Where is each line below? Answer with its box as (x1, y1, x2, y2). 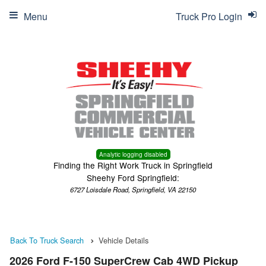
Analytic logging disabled (99, 150, 167, 159)
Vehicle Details (99, 235, 148, 246)
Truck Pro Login (176, 9, 242, 23)
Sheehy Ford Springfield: (87, 172, 179, 183)
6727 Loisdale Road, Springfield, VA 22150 (70, 185, 196, 194)
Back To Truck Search (10, 235, 84, 246)
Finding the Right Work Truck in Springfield (53, 159, 213, 171)
